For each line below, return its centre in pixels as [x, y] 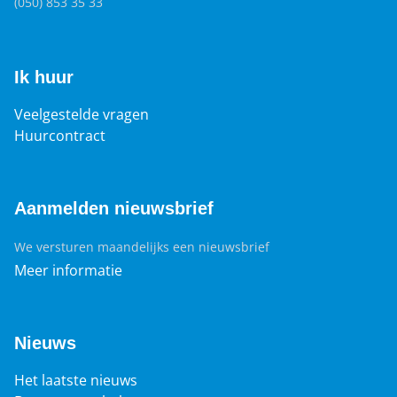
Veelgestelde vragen [82, 115]
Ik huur [44, 78]
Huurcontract [60, 136]
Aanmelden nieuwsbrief [114, 209]
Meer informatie [68, 271]
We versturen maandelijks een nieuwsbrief [142, 247]
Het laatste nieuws [76, 381]
